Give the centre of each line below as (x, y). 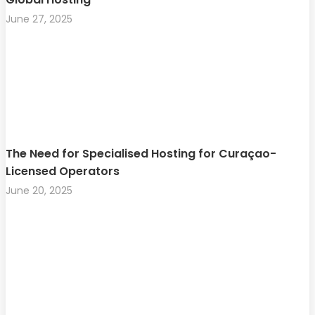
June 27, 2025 (39, 19)
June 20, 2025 (39, 190)
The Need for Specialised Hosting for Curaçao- (141, 153)
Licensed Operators (63, 171)
